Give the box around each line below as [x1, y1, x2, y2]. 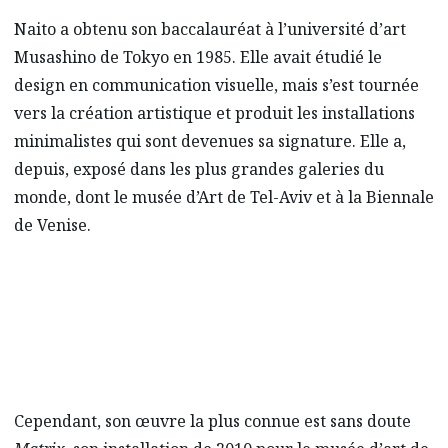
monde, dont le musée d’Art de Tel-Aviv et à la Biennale [14, 185, 434, 208]
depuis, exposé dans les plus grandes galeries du [14, 157, 384, 180]
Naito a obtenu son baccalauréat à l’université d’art [14, 17, 406, 40]
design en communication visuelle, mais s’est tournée [14, 73, 419, 96]
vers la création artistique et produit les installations [14, 101, 415, 124]
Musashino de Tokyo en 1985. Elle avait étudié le [14, 45, 382, 68]
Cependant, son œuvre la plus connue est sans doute [14, 409, 411, 432]
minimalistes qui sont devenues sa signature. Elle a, [14, 129, 406, 152]
